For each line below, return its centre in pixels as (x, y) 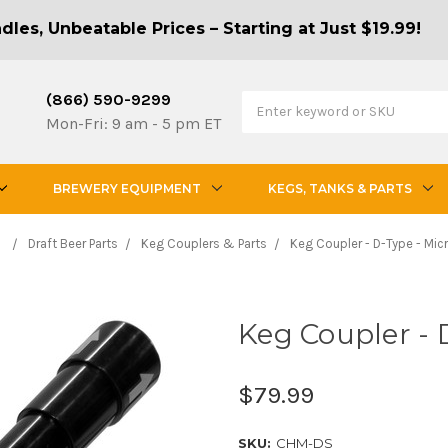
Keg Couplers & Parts (203, 243)
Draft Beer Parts (72, 243)
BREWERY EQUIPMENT (127, 188)
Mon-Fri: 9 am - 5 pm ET (134, 123)
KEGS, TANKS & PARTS (340, 188)
